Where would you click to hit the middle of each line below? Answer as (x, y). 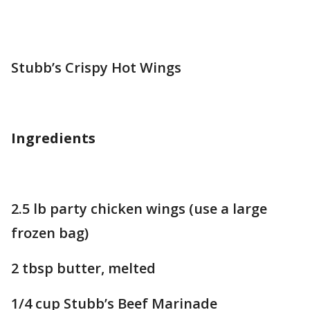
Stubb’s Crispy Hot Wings (96, 67)
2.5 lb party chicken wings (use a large (139, 209)
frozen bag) (50, 233)
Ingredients (53, 138)
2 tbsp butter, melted (83, 268)
